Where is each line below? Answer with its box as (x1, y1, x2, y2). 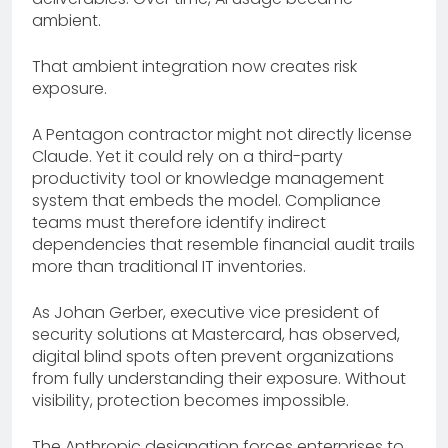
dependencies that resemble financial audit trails (32, 232, 415, 256)
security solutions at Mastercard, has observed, (32, 322, 400, 346)
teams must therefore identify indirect (32, 210, 326, 234)
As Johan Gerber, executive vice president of (32, 300, 380, 324)
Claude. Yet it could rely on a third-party (32, 144, 343, 168)
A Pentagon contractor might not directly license (32, 122, 412, 146)
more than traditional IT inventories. (32, 254, 306, 278)
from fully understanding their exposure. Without (32, 366, 406, 390)
